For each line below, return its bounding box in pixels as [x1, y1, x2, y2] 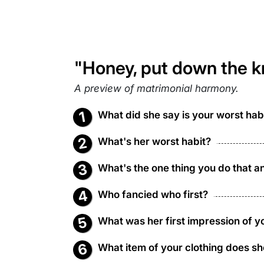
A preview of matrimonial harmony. [74, 82, 239, 94]
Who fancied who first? [98, 189, 208, 200]
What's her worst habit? [98, 136, 211, 147]
